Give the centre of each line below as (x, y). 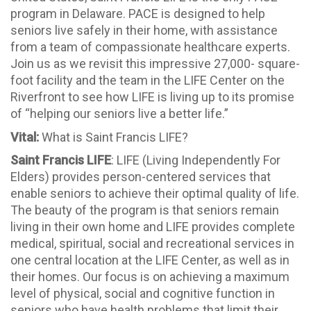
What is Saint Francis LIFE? (114, 137)
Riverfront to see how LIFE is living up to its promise (152, 97)
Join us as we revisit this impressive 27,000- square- (155, 64)
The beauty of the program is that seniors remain (145, 210)
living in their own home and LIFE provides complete (153, 227)
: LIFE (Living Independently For (196, 160)
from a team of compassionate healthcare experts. (150, 47)
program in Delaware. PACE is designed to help (138, 14)
